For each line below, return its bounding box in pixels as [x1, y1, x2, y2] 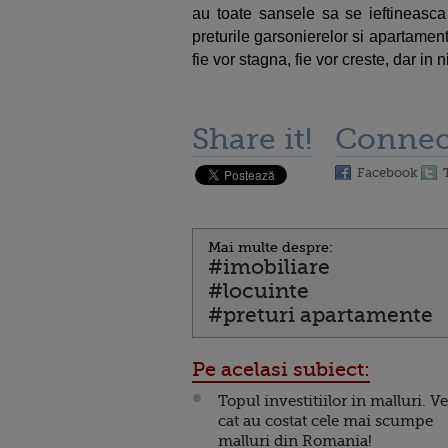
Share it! [192, 121, 312, 156]
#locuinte [208, 278, 309, 303]
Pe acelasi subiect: [192, 357, 370, 381]
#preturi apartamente [208, 302, 433, 327]
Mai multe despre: [208, 238, 333, 255]
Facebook [357, 164, 418, 180]
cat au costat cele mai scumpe [218, 411, 433, 430]
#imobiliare [208, 254, 330, 279]
